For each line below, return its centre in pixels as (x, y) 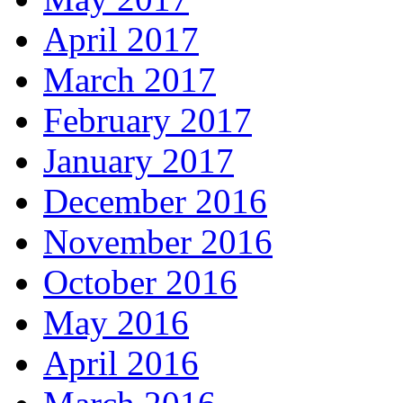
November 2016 (158, 242)
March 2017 (130, 80)
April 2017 (121, 39)
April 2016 (121, 363)
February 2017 (148, 120)
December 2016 (155, 201)
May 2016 (116, 322)
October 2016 (140, 282)
